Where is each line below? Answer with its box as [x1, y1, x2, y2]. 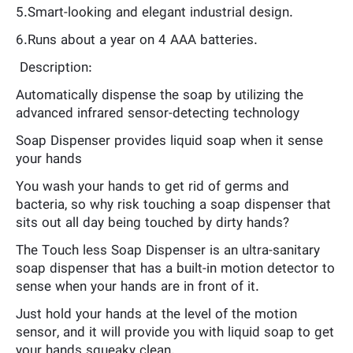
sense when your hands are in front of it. [16, 278, 259, 296]
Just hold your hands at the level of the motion [16, 306, 297, 324]
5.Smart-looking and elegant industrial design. [16, 4, 297, 22]
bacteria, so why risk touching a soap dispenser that [16, 196, 331, 214]
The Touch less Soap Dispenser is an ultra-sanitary [16, 242, 320, 260]
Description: [16, 59, 92, 77]
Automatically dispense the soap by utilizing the [16, 87, 303, 105]
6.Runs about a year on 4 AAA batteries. [16, 32, 262, 50]
